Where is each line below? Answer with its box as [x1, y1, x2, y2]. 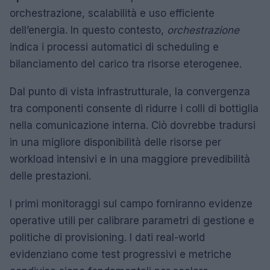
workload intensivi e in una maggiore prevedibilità [10, 152, 250, 165]
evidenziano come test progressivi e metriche [10, 248, 231, 260]
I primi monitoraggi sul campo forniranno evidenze [10, 197, 253, 210]
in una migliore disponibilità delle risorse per [10, 136, 221, 148]
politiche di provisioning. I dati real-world [10, 231, 205, 243]
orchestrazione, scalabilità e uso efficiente [10, 7, 215, 19]
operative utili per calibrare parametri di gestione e [10, 214, 254, 227]
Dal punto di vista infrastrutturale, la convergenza [10, 85, 250, 98]
